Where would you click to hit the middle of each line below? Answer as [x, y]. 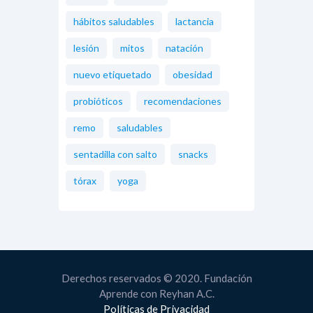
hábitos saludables [114, 21]
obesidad [192, 74]
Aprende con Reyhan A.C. [156, 294]
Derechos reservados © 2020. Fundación [156, 278]
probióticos [98, 101]
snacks [193, 154]
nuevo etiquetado [112, 74]
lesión [86, 48]
